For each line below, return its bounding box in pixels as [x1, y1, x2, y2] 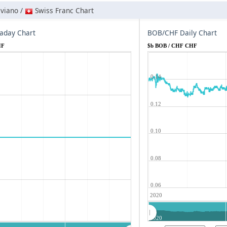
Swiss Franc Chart [33, 6, 94, 16]
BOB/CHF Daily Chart [147, 28, 217, 38]
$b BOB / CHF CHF [147, 43, 198, 49]
